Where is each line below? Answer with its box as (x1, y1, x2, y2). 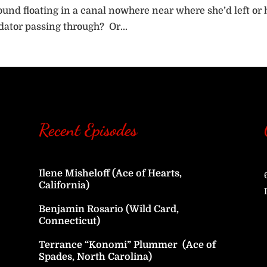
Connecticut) (38, 216, 100, 227)
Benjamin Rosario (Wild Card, (38, 204, 179, 215)
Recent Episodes (38, 119, 137, 140)
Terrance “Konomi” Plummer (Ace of (38, 240, 216, 251)
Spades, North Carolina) (38, 252, 152, 263)
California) (38, 180, 89, 191)
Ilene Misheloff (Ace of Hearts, (38, 168, 182, 179)
